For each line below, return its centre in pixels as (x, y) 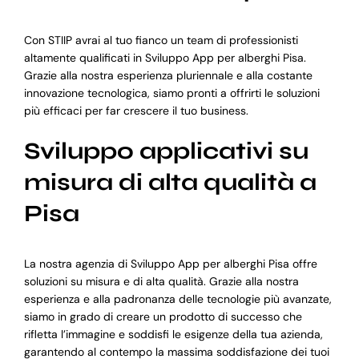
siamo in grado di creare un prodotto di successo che (163, 316)
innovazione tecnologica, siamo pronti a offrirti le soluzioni (171, 93)
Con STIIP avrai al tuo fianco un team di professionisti (161, 40)
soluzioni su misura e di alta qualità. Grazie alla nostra (161, 281)
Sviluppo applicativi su (166, 151)
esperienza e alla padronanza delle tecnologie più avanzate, (177, 298)
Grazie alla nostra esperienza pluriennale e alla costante (168, 75)
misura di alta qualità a (170, 182)
